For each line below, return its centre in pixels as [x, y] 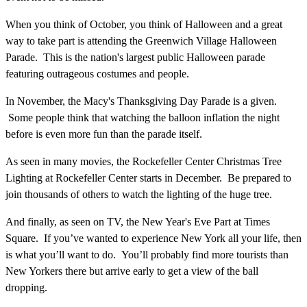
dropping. [26, 287]
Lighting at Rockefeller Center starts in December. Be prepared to [148, 177]
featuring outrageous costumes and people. [97, 73]
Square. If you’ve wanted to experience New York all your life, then [153, 238]
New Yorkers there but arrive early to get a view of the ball [132, 271]
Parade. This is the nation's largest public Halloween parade [135, 57]
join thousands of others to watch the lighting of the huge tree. [139, 194]
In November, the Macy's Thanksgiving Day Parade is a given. [141, 101]
